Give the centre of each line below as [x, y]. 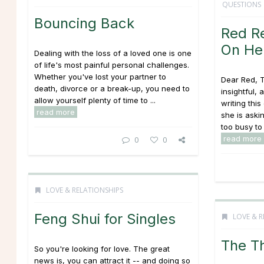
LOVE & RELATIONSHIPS [85, 190]
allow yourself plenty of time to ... [95, 100]
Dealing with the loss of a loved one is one [113, 53]
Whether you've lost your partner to [100, 77]
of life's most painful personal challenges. [112, 65]
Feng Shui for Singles [105, 219]
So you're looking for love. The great [102, 249]
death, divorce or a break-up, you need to [112, 88]
